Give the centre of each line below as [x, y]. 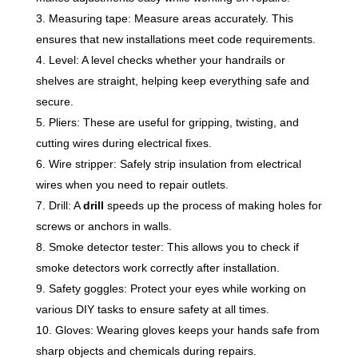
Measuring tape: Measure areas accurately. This [171, 19]
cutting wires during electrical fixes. [123, 143]
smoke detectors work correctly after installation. [157, 268]
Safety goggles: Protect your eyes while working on [177, 289]
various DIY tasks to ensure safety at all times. [152, 310]
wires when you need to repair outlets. [132, 185]
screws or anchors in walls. [103, 227]
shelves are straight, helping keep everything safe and [172, 81]
